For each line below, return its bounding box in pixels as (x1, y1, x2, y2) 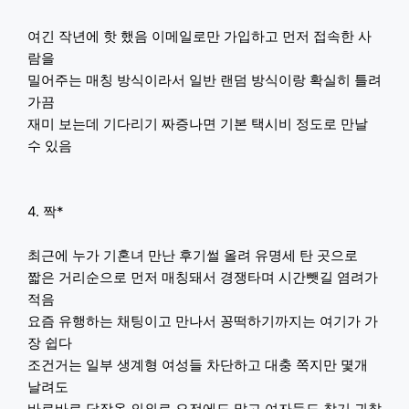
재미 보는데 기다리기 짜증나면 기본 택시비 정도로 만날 (27, 114, 368, 132)
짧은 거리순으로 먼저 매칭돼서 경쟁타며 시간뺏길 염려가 (27, 267, 378, 286)
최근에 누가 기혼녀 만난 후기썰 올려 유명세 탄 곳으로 (27, 246, 358, 264)
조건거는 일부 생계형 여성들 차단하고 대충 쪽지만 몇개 (27, 355, 368, 373)
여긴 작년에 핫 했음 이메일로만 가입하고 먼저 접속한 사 (27, 26, 372, 45)
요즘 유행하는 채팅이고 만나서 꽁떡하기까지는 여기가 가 (27, 311, 378, 330)
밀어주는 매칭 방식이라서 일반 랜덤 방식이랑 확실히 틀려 (27, 70, 382, 89)
